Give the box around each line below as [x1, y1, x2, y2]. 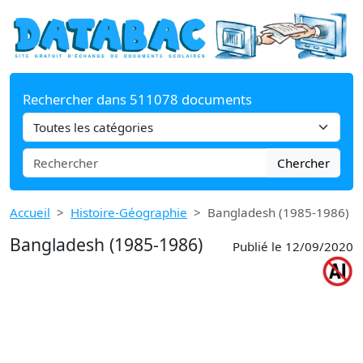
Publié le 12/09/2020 [233, 237, 353, 254]
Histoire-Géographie [70, 203, 187, 220]
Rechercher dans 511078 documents [23, 89, 252, 109]
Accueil [10, 203, 50, 220]
